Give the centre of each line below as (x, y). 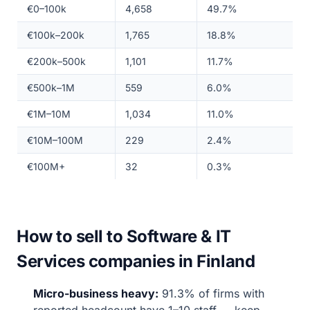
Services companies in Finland (136, 261)
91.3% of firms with (211, 293)
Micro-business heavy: (96, 293)
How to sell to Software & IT (124, 236)
